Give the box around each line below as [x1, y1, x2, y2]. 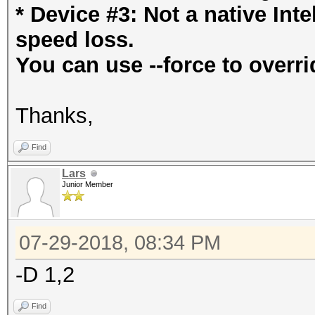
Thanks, [15, 103, 94, 128]
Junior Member [62, 180, 113, 188]
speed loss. [15, 27, 134, 52]
